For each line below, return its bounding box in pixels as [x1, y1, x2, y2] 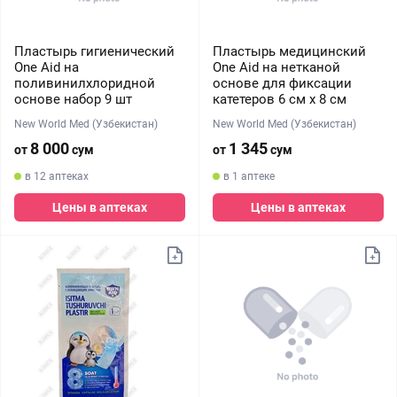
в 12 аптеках [25, 170, 89, 183]
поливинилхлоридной [14, 75, 155, 91]
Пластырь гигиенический [14, 43, 175, 59]
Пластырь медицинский [212, 43, 366, 59]
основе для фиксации [212, 75, 352, 91]
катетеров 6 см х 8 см [212, 91, 346, 107]
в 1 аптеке [222, 170, 275, 183]
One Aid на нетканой [212, 59, 340, 75]
